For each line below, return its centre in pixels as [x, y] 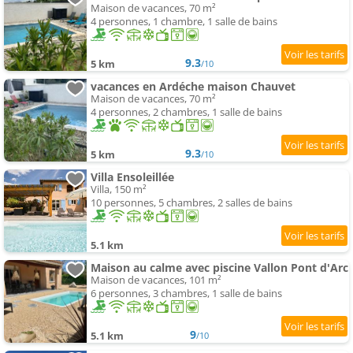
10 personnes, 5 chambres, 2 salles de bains [191, 203]
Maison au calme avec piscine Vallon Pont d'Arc [219, 268]
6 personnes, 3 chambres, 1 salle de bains [186, 294]
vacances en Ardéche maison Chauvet [193, 87]
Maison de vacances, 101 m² [156, 280]
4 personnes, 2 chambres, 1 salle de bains [186, 112]
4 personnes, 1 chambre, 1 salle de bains [184, 22]
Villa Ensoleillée [132, 177]
